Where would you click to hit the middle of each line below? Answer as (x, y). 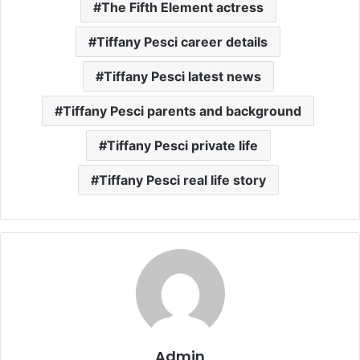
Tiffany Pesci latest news (182, 76)
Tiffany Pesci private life (182, 145)
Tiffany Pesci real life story (182, 180)
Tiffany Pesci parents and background (182, 110)
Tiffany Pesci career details (182, 41)
